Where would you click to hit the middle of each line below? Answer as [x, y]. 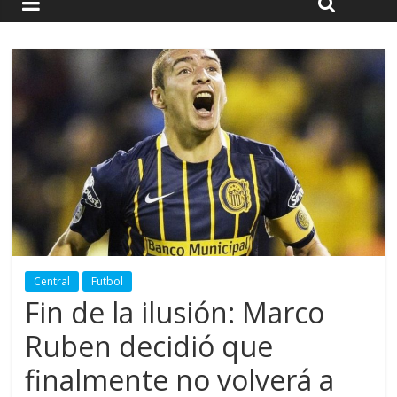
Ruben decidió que [149, 346]
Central [52, 282]
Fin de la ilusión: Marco [175, 313]
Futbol [108, 282]
